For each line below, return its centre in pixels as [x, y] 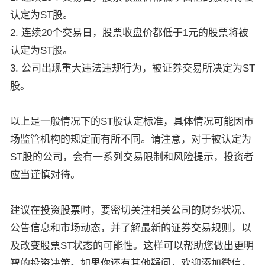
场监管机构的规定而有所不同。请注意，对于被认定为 [131, 140]
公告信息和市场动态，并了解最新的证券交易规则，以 [131, 228]
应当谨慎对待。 [45, 175]
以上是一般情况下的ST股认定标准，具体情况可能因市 [132, 122]
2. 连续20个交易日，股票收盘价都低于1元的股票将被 [129, 33]
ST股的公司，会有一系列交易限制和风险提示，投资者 [132, 157]
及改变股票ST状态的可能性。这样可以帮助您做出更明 [132, 246]
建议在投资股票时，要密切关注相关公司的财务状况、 [131, 211]
